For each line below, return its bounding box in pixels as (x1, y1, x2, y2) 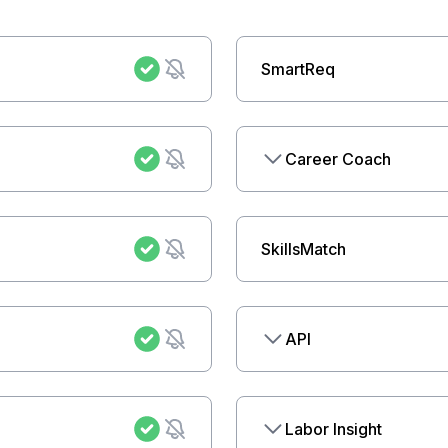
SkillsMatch (261, 239, 346, 259)
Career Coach (285, 149, 391, 169)
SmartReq (261, 59, 335, 79)
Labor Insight (285, 419, 382, 439)
